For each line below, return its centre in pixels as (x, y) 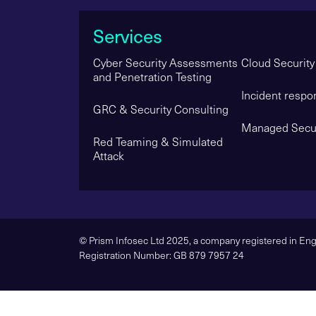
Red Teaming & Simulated (158, 141)
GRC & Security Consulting (161, 109)
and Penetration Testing (152, 76)
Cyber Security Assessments (165, 62)
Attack (109, 155)
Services (128, 35)
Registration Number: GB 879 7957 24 (162, 255)
